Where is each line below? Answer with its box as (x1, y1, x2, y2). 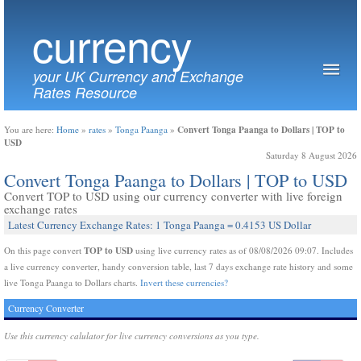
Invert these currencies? (140, 276, 228, 288)
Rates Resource (33, 82, 137, 102)
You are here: (4, 123, 56, 135)
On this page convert (4, 244, 84, 256)
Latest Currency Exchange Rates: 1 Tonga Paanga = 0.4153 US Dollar (8, 218, 311, 232)
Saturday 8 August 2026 (266, 149, 357, 161)
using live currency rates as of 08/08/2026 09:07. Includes (133, 244, 353, 256)
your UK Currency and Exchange (33, 66, 243, 86)
